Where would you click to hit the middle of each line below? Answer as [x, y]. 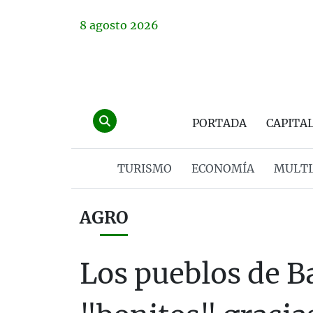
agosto [108, 25]
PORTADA [219, 123]
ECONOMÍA [223, 168]
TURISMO [144, 168]
